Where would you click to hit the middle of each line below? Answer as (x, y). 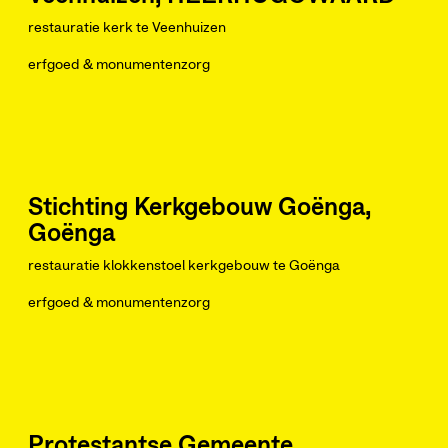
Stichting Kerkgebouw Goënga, (199, 208)
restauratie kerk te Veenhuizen (127, 28)
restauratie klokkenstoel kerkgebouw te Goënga (184, 266)
